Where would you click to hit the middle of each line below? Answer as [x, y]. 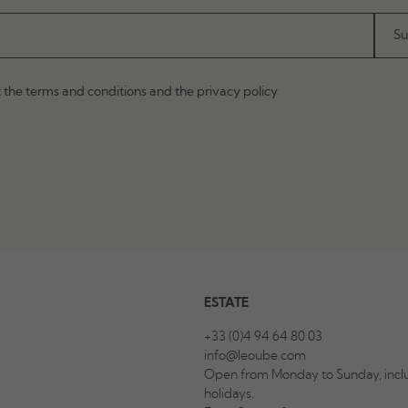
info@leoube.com [255, 356]
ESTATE [226, 303]
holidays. [229, 394]
